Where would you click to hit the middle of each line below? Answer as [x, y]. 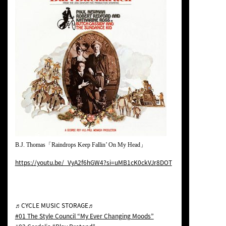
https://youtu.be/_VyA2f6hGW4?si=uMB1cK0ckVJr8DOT [93, 163]
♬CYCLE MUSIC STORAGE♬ [54, 206]
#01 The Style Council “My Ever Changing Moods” [84, 216]
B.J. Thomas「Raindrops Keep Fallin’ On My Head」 [80, 145]
